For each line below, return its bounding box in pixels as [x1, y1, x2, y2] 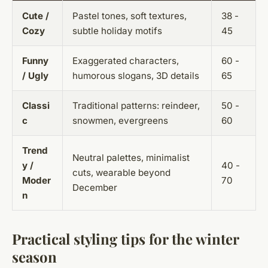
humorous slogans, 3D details [72, 69, 199, 81]
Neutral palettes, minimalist [72, 151, 190, 163]
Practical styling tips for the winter [12, 229, 239, 248]
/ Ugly [22, 69, 48, 81]
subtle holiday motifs [72, 25, 162, 36]
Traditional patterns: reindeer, [72, 99, 200, 111]
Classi [22, 99, 50, 111]
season [12, 246, 57, 266]
